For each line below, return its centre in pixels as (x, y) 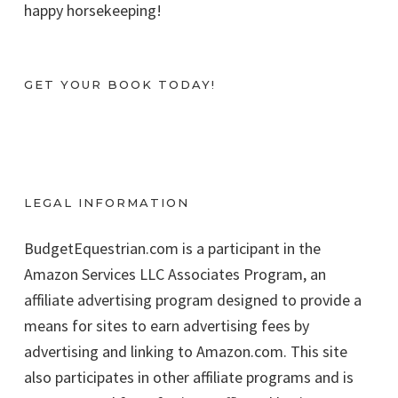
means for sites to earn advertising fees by (167, 325)
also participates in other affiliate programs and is (189, 377)
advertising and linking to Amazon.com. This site (186, 351)
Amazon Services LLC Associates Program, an (175, 274)
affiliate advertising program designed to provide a (193, 299)
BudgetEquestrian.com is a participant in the (172, 248)
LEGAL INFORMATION (107, 202)
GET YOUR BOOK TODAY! (120, 84)
